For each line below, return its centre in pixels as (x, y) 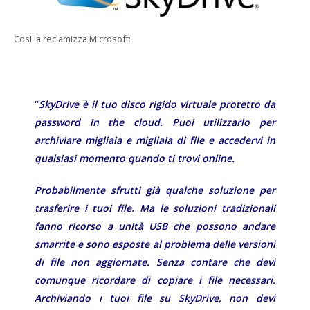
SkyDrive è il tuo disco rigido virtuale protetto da (157, 104)
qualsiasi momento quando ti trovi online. (135, 158)
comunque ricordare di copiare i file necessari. (155, 280)
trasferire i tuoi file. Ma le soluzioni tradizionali (155, 208)
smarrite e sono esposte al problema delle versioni (155, 244)
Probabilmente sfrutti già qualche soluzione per (155, 190)
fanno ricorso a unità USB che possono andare (155, 226)
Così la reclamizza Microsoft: (72, 39)
